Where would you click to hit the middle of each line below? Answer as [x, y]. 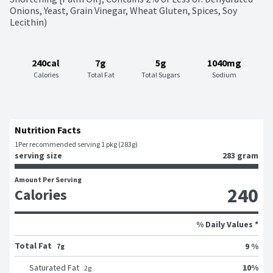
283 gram [240, 156]
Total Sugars [161, 75]
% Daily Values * [227, 225]
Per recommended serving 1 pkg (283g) [78, 144]
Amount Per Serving [48, 180]
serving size [38, 156]
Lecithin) [28, 22]
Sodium [224, 75]
